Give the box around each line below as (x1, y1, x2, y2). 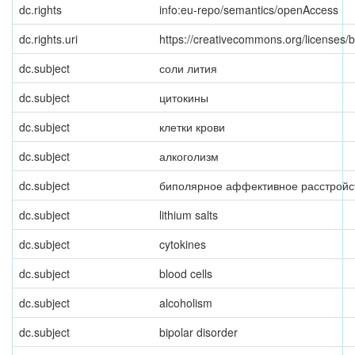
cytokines (159, 236, 206, 252)
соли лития (159, 60, 217, 76)
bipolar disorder (159, 324, 238, 340)
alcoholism (159, 295, 212, 311)
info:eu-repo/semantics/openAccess (159, 2, 338, 17)
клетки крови (159, 119, 225, 135)
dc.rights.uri (19, 31, 78, 47)
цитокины (159, 90, 208, 105)
